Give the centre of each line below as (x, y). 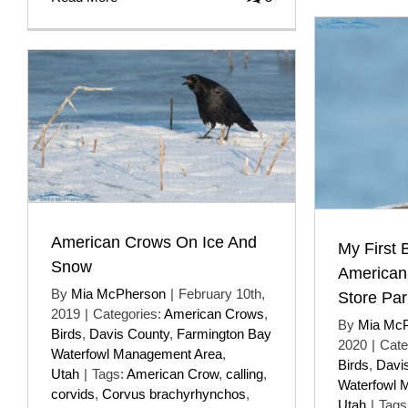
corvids (73, 394)
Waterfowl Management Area (137, 354)
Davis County (129, 334)
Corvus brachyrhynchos (174, 394)
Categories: (128, 314)
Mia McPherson (118, 294)
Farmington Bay (224, 334)
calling (245, 374)
